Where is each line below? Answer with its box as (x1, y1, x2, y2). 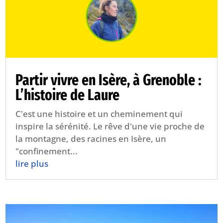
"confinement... (15, 145, 78, 157)
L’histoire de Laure (15, 86, 120, 105)
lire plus (15, 158, 49, 170)
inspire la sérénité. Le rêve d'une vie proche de (15, 120, 205, 132)
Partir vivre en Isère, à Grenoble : (15, 71, 202, 90)
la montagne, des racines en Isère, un (15, 133, 167, 145)
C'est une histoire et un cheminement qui (15, 108, 183, 120)
